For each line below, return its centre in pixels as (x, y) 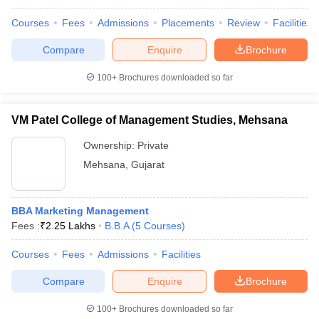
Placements (188, 23)
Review (244, 23)
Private (153, 145)
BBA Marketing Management (80, 211)
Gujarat (148, 164)
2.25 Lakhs (70, 226)
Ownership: (110, 145)
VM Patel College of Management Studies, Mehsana (150, 120)
